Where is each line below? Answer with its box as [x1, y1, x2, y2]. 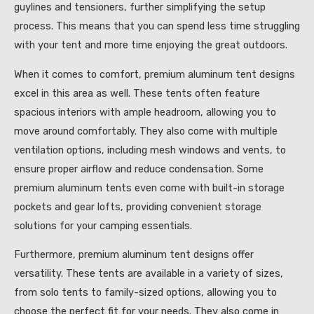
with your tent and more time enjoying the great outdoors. [14, 39, 287, 52]
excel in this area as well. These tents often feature [14, 86, 260, 100]
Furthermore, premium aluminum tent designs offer [14, 248, 254, 261]
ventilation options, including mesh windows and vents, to [14, 143, 286, 156]
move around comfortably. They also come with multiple [14, 124, 278, 137]
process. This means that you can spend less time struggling [14, 20, 300, 33]
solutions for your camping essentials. [14, 219, 192, 232]
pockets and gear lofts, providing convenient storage [14, 200, 261, 213]
